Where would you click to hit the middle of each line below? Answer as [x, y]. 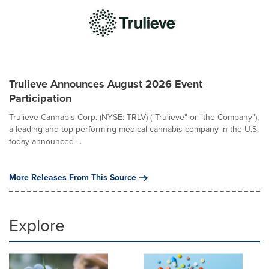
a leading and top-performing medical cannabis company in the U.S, [134, 129]
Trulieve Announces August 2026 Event [106, 84]
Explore [37, 225]
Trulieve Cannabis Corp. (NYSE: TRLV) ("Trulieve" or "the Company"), [134, 117]
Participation [40, 98]
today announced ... [45, 141]
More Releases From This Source [73, 177]
